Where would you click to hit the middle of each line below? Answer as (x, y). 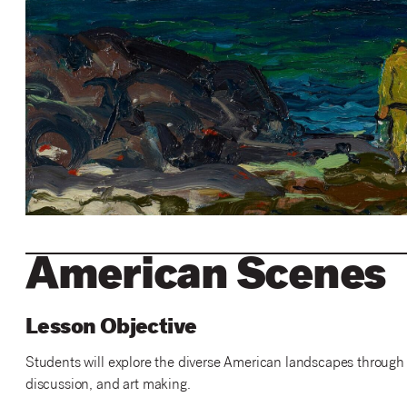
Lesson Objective (111, 328)
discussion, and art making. (108, 385)
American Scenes (205, 278)
